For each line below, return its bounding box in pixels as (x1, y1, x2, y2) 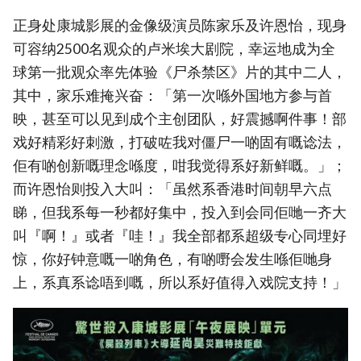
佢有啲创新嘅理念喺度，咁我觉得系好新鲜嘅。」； (13, 156, 346, 174)
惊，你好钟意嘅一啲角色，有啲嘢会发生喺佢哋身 (13, 250, 332, 268)
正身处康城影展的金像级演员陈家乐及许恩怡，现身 (13, 16, 346, 34)
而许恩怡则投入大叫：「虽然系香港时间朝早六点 (13, 180, 332, 197)
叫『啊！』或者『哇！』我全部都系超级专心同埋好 (13, 226, 346, 244)
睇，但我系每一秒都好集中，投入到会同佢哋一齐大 (13, 203, 346, 221)
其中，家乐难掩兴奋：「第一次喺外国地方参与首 (13, 86, 332, 104)
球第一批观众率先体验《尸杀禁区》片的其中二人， (13, 63, 346, 81)
